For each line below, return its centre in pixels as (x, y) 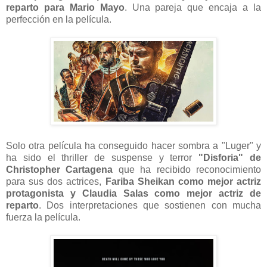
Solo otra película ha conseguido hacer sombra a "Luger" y (133, 145)
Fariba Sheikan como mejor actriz (183, 181)
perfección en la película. (59, 19)
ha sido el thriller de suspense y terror (103, 157)
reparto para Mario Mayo (65, 7)
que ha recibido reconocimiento (187, 169)
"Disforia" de (230, 157)
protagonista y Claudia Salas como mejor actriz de (133, 193)
